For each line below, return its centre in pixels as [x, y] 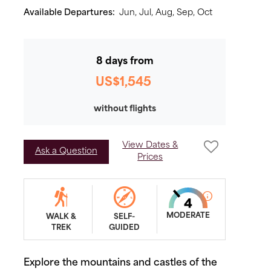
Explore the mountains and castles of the [120, 263]
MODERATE [188, 216]
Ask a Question [66, 152]
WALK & [61, 217]
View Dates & [150, 145]
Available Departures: [70, 13]
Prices [150, 158]
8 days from [125, 62]
